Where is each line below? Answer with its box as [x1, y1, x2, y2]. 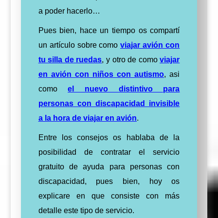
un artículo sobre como [38, 41, 121, 49]
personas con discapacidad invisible [38, 99, 180, 108]
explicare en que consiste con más [38, 192, 180, 200]
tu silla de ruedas [38, 55, 102, 64]
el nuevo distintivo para [68, 85, 180, 93]
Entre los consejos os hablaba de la [38, 133, 180, 142]
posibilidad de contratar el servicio [38, 148, 180, 156]
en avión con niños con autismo [38, 70, 164, 78]
